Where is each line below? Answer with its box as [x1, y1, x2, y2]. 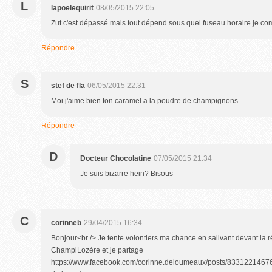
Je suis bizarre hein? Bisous [80, 169, 173, 178]
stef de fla [51, 81, 85, 90]
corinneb [51, 219, 81, 227]
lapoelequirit [51, 4, 93, 12]
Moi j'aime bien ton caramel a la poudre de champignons [51, 97, 238, 105]
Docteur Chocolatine [80, 154, 151, 163]
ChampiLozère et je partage [51, 246, 143, 254]
